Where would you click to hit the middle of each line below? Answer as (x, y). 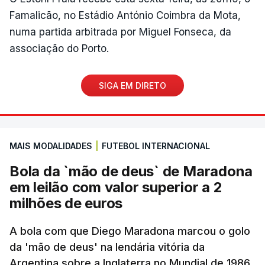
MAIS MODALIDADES (51, 146)
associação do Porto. (59, 48)
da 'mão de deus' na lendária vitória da (107, 247)
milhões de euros (66, 203)
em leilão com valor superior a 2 (116, 187)
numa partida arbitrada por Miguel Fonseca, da (120, 32)
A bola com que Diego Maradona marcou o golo (130, 231)
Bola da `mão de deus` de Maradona (131, 171)
